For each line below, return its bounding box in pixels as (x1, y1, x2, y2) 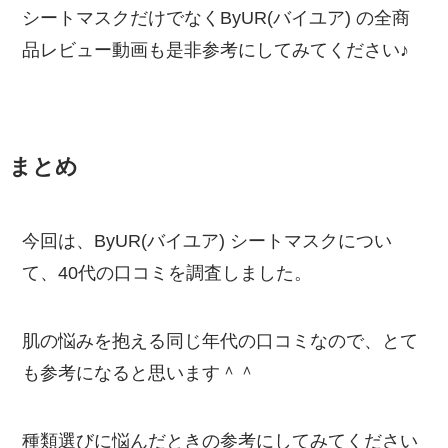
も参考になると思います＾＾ (22, 363, 257, 384)
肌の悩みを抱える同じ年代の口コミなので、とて (22, 331, 419, 352)
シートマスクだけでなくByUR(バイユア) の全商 (22, 8, 411, 29)
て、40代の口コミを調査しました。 (22, 263, 313, 284)
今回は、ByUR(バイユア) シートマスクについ (22, 231, 393, 252)
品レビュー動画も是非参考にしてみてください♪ (22, 40, 410, 61)
